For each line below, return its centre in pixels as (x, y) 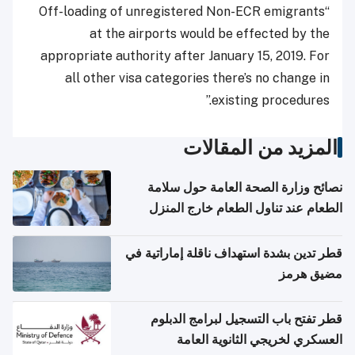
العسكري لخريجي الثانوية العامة (260, 340)
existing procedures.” (271, 101)
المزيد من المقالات (260, 148)
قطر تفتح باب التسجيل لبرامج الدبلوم (246, 319)
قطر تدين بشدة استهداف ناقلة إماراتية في (234, 254)
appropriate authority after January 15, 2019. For (185, 56)
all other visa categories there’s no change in (197, 78)
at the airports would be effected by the (210, 34)
